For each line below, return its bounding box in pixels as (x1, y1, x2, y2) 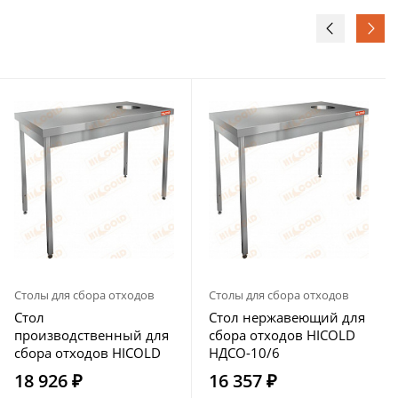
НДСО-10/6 (209, 344, 280, 362)
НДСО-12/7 (14, 362, 85, 379)
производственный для (14, 326, 169, 344)
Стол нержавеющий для (209, 308, 365, 326)
